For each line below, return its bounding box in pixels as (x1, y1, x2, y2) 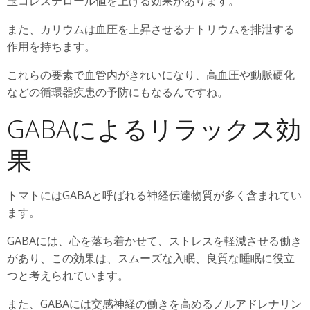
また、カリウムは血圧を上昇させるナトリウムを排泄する (7, 21, 295, 37)
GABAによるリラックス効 (7, 111, 301, 146)
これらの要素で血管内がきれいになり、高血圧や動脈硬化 (7, 66, 295, 82)
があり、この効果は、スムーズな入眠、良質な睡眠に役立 (7, 250, 295, 266)
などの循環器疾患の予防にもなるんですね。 (7, 84, 228, 100)
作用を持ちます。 (7, 38, 95, 54)
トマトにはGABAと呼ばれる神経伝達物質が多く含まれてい (7, 187, 302, 203)
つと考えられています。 (7, 267, 129, 283)
